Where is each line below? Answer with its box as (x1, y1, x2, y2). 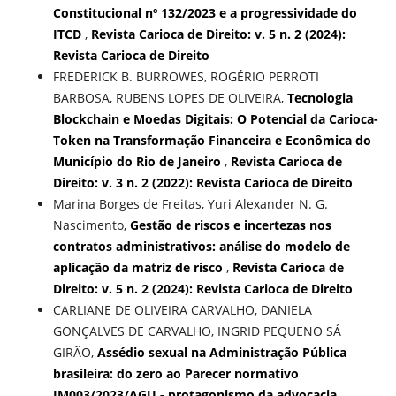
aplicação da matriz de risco (52, 259, 226, 277)
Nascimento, (52, 217, 130, 234)
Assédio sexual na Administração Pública (96, 344, 346, 362)
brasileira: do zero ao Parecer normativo (52, 365, 299, 383)
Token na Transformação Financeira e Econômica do (52, 132, 371, 149)
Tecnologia (286, 89, 353, 107)
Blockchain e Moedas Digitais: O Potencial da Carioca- (52, 110, 378, 128)
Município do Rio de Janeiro (52, 153, 225, 171)
